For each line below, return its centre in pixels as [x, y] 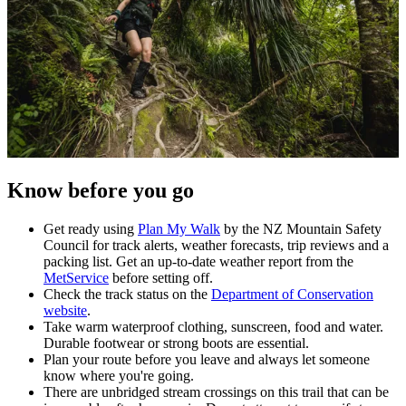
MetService [76, 278]
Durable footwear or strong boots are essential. [176, 343]
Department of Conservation [292, 295]
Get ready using [91, 229]
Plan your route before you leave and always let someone [207, 360]
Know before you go [101, 191]
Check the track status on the [127, 295]
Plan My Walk [179, 229]
